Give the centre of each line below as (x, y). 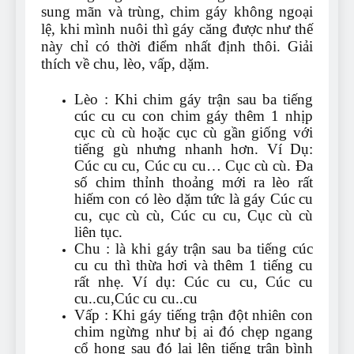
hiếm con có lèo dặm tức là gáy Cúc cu (194, 199)
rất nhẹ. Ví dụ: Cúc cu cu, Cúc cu (194, 282)
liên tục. (98, 232)
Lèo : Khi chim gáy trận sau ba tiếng (194, 100)
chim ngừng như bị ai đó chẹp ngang (194, 332)
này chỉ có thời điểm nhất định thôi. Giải (177, 47)
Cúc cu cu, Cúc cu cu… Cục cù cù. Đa (194, 166)
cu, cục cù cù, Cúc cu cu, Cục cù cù (194, 216)
